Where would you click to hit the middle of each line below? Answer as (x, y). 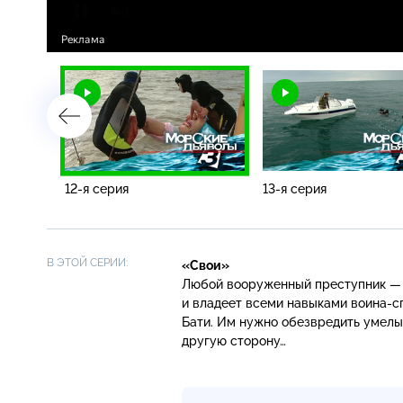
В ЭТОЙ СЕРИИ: (87, 262)
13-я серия (295, 188)
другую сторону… (234, 340)
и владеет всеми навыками (266, 303)
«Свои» (206, 265)
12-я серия (97, 188)
